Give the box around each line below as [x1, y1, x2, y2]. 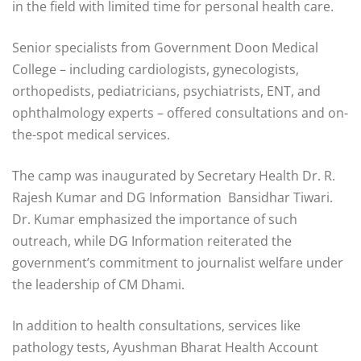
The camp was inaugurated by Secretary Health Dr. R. [12, 166, 335, 185]
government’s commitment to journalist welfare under [12, 253, 343, 272]
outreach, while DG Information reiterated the [12, 231, 292, 250]
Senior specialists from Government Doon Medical [12, 38, 318, 56]
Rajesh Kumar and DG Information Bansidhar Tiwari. [12, 188, 333, 206]
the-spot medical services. [12, 125, 170, 143]
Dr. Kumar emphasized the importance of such [12, 210, 297, 228]
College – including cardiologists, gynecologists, [12, 60, 299, 78]
